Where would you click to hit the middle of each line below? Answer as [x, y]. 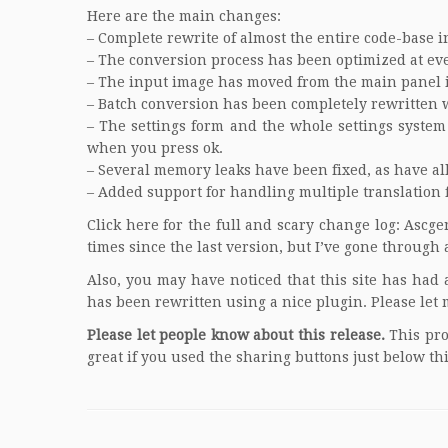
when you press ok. [155, 148]
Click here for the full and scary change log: [246, 225]
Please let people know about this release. [236, 335]
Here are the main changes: [184, 16]
